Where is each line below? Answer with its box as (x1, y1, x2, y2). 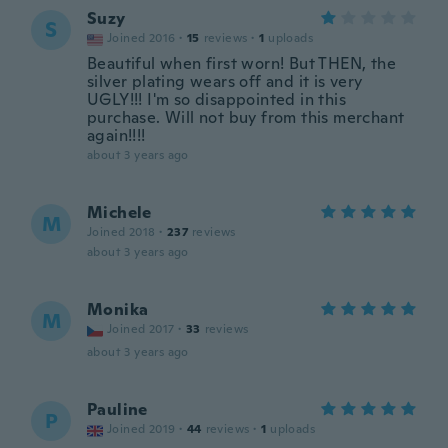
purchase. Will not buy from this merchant (87, 107, 405, 128)
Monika (87, 299, 149, 320)
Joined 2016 (107, 30, 176, 46)
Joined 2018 (87, 224, 156, 240)
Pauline (87, 399, 148, 420)
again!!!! (87, 125, 146, 146)
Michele (87, 202, 152, 223)
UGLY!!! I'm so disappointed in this (87, 89, 346, 110)
